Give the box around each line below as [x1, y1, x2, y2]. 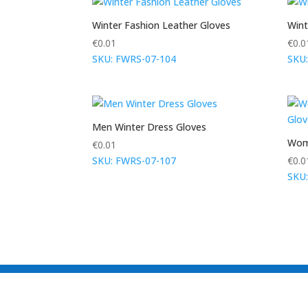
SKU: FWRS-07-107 [92, 153, 177, 167]
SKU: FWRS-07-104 [92, 52, 177, 65]
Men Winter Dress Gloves [92, 120, 207, 133]
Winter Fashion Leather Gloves [92, 18, 231, 32]
